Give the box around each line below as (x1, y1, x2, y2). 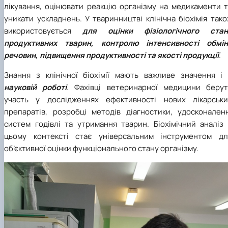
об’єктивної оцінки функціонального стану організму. (4, 142, 198, 154)
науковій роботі (4, 81, 67, 93)
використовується (4, 25, 82, 36)
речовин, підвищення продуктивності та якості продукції (4, 49, 219, 61)
